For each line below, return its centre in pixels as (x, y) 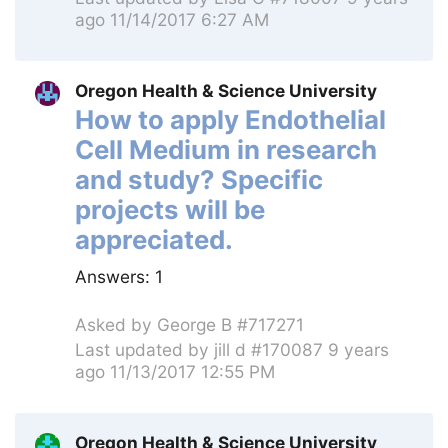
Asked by (116, 325)
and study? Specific (199, 180)
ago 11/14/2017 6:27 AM (172, 19)
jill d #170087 (268, 349)
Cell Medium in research (226, 150)
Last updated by (144, 349)
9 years (358, 349)
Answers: (115, 276)
